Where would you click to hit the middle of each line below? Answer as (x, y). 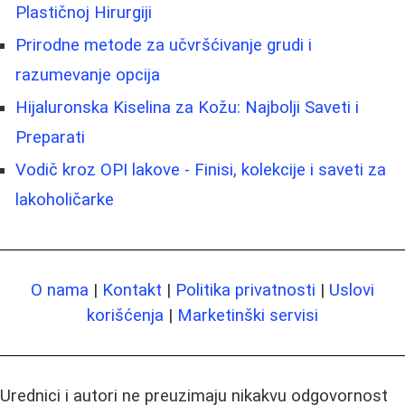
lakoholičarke (65, 199)
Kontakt (132, 290)
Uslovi (352, 290)
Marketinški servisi (248, 315)
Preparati (50, 137)
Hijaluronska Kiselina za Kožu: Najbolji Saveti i (187, 107)
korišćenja (125, 315)
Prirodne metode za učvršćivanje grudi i (164, 45)
